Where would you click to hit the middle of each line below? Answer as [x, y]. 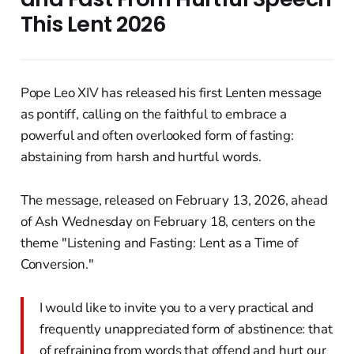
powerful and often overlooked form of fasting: [157, 136]
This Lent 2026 [93, 24]
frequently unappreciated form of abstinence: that [186, 330]
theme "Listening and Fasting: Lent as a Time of [159, 243]
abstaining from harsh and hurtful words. [141, 157]
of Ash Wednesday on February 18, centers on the [168, 222]
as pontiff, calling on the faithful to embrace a [153, 115]
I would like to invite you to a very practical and [177, 308]
